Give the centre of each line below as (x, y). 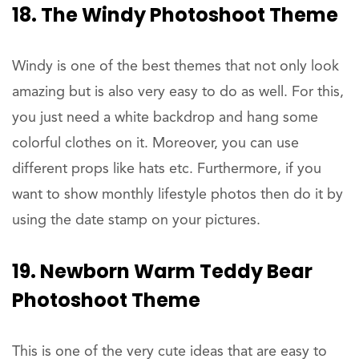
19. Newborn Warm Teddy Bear (162, 271)
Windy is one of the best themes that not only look (175, 66)
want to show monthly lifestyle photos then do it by (177, 194)
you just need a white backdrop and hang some (165, 117)
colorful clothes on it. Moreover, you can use (155, 143)
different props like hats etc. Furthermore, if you (167, 169)
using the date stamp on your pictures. (136, 220)
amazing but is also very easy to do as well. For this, (178, 92)
